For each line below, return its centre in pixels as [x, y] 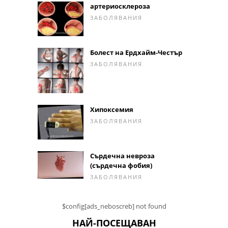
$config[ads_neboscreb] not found [114, 206]
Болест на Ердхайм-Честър [136, 52]
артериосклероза [120, 6]
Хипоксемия [112, 110]
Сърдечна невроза [122, 155]
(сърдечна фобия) [121, 165]
